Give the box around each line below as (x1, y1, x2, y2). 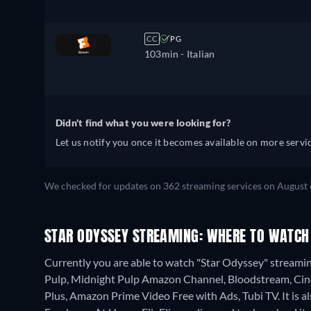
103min (144, 48, 179, 60)
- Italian (178, 48, 215, 60)
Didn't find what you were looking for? (56, 117, 231, 128)
